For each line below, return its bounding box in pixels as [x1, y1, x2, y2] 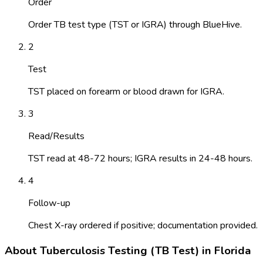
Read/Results [28, 129, 85, 143]
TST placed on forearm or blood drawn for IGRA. [28, 85, 224, 98]
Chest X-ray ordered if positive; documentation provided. [28, 218, 258, 232]
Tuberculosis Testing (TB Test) [40, 242, 199, 258]
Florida [214, 242, 251, 258]
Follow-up [28, 196, 70, 210]
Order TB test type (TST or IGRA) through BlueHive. [28, 18, 242, 31]
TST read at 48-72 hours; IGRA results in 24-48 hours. [28, 151, 252, 165]
